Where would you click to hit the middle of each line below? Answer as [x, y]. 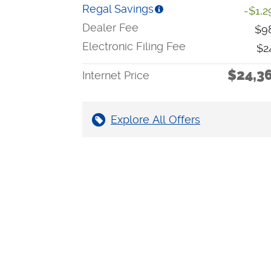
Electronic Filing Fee [134, 47]
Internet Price [116, 76]
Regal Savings [118, 9]
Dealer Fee [110, 28]
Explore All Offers [155, 120]
